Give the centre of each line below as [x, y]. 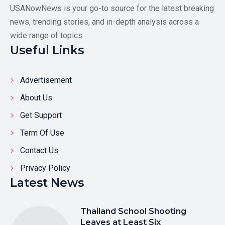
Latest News [47, 183]
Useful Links [47, 50]
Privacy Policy [45, 168]
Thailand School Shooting [133, 211]
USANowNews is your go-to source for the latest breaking [112, 9]
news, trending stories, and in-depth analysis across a [104, 22]
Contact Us [39, 151]
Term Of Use [42, 133]
